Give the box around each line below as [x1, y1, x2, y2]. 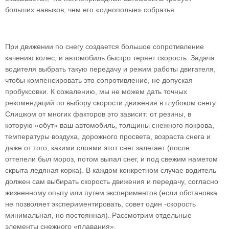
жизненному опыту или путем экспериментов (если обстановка [5, 189, 217, 197]
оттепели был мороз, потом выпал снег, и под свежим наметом [5, 155, 218, 163]
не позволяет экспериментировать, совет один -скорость [5, 200, 196, 208]
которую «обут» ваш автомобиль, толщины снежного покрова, [5, 121, 214, 129]
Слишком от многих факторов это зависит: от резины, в [5, 110, 191, 118]
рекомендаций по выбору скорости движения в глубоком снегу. [5, 99, 217, 107]
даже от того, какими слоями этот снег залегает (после [5, 144, 190, 152]
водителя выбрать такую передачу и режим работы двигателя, [5, 65, 216, 73]
